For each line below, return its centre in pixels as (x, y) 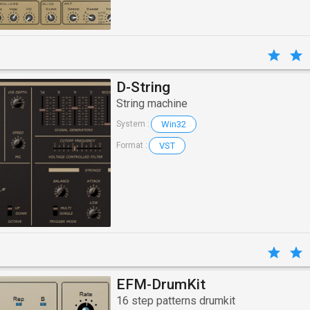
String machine (152, 103)
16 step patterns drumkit (175, 300)
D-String (143, 87)
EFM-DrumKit (161, 284)
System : (133, 124)
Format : (131, 146)
